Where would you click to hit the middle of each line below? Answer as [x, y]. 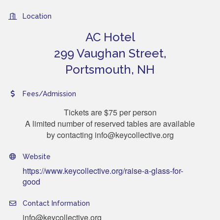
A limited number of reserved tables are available [110, 123]
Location [37, 16]
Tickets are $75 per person [110, 112]
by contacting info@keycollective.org [110, 135]
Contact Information [56, 203]
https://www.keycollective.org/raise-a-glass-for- [103, 170]
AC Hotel [110, 37]
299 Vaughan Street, [110, 53]
